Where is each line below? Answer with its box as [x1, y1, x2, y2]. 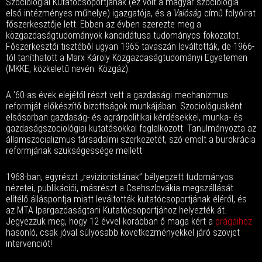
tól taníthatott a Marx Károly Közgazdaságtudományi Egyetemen [6, 52, 247, 63]
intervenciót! [6, 238, 52, 249]
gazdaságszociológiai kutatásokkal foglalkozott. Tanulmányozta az [6, 123, 256, 134]
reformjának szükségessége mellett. [6, 145, 144, 156]
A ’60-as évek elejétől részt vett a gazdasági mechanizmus [6, 89, 228, 101]
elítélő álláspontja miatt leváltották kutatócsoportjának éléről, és [6, 194, 247, 205]
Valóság [174, 8, 202, 19]
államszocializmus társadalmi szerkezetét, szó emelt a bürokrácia [6, 134, 256, 145]
